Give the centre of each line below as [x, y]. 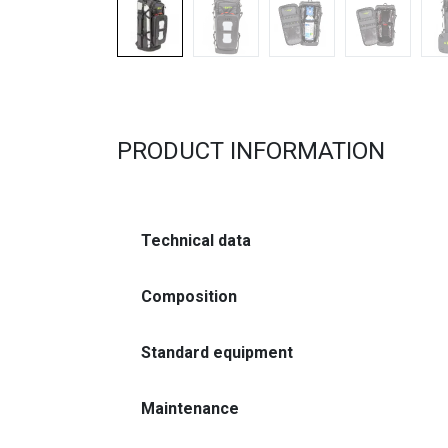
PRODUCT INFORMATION [251, 151]
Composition [189, 297]
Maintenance [190, 409]
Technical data [196, 241]
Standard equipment [217, 353]
